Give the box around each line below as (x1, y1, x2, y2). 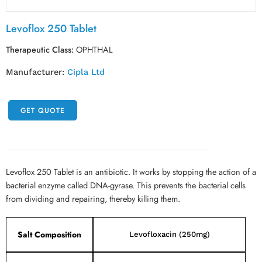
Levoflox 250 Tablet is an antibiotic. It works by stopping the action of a (6, 166, 256, 178)
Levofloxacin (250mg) (129, 230, 210, 239)
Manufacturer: (6, 67, 67, 77)
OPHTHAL (76, 43, 113, 56)
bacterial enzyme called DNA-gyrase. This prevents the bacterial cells (6, 179, 246, 191)
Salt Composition (18, 229, 81, 240)
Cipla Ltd (67, 67, 105, 77)
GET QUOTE (20, 105, 65, 116)
